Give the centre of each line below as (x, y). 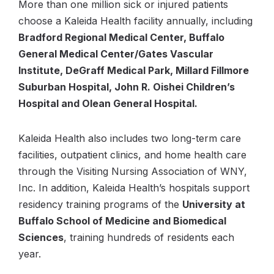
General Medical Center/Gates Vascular (116, 54)
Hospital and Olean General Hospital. (108, 103)
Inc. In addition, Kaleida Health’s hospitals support (134, 188)
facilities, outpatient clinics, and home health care (132, 155)
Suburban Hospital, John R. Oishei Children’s (127, 87)
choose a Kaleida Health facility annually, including (135, 21)
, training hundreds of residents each (149, 237)
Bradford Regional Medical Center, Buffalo (121, 37)
